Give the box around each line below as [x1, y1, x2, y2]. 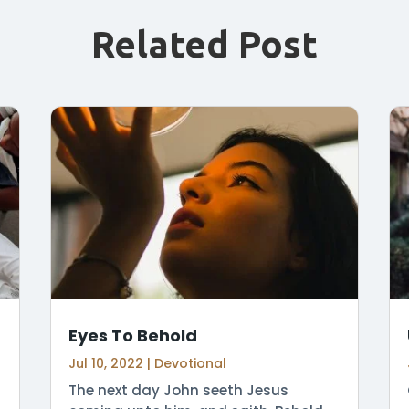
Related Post [91, 24, 318, 66]
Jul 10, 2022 [68, 353, 143, 372]
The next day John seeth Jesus [68, 380, 288, 400]
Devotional [153, 353, 226, 372]
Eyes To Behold [68, 323, 197, 347]
